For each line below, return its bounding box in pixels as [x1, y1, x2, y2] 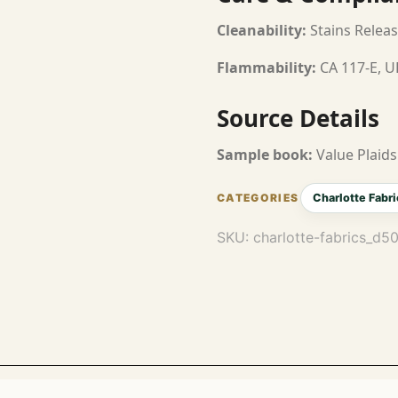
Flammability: [217, 58, 316, 78]
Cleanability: [217, 20, 306, 41]
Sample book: [217, 145, 313, 164]
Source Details [217, 102, 379, 134]
